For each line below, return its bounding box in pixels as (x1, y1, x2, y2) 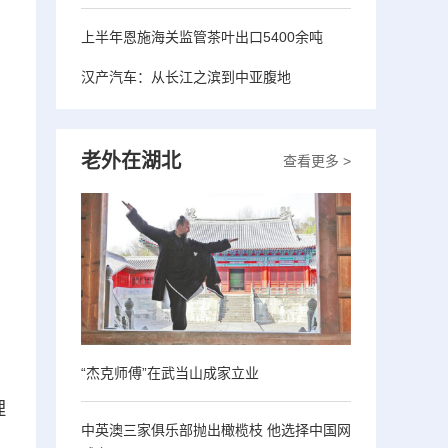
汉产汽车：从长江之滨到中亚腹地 (81, 68, 291, 85)
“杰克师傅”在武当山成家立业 (81, 364, 259, 381)
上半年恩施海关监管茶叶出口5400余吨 (81, 28, 323, 45)
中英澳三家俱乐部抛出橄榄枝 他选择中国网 (81, 421, 351, 438)
